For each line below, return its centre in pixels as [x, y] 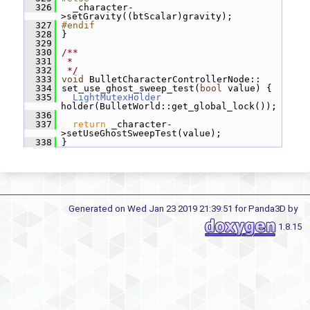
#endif [78, 25]
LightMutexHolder [117, 97]
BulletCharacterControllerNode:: [172, 79]
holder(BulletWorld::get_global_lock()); [169, 106]
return [89, 124]
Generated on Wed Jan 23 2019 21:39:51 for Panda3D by [185, 209]
